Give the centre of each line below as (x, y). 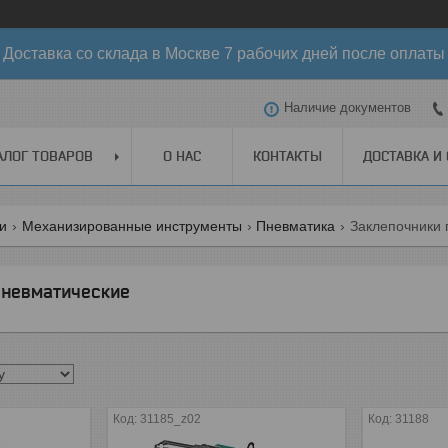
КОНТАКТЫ (287, 155)
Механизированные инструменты (131, 225)
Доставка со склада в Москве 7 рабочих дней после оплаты (224, 53)
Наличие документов (347, 108)
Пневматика (296, 225)
